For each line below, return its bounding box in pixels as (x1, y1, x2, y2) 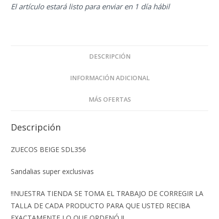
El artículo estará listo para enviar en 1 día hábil (11, 1, 170, 11)
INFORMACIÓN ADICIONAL (69, 73, 150, 82)
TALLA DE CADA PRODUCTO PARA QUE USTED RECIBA (11, 200, 191, 210)
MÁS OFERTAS (88, 95, 131, 104)
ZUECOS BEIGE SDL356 (11, 144, 87, 154)
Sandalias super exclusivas (11, 166, 94, 176)
